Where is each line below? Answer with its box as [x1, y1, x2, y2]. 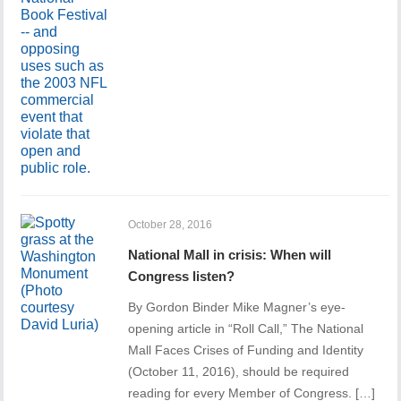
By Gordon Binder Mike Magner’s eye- [128, 300, 346, 315]
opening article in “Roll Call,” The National [128, 321, 364, 337]
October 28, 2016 [128, 218, 213, 232]
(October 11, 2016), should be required [128, 364, 350, 380]
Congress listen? [128, 269, 235, 285]
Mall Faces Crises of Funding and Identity [128, 343, 364, 358]
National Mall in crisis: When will [128, 247, 332, 263]
